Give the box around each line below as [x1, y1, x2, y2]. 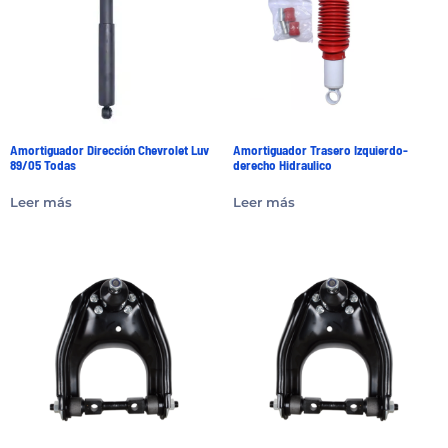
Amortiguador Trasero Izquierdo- [232, 142, 408, 159]
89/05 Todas [10, 157, 76, 174]
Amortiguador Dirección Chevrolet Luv [10, 142, 209, 159]
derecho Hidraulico [232, 157, 332, 174]
